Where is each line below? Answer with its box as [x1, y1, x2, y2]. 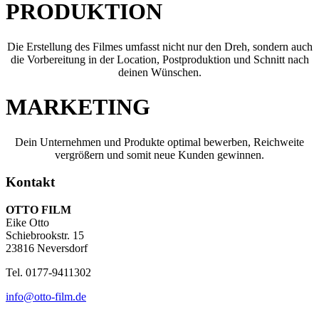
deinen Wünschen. [117, 66, 202, 78]
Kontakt [6, 174, 55, 190]
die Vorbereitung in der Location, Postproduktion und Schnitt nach [10, 53, 309, 66]
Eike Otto [6, 216, 49, 229]
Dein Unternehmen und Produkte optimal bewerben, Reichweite [15, 135, 304, 148]
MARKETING [6, 94, 150, 120]
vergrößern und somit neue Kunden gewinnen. [55, 148, 264, 161]
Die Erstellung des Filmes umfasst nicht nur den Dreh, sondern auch [6, 40, 313, 53]
